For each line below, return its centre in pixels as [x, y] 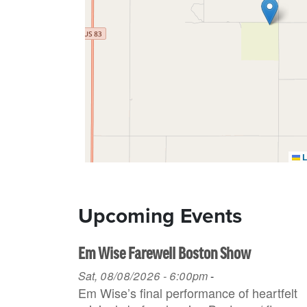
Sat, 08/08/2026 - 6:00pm [143, 275]
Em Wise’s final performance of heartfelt [188, 292]
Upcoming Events [160, 216]
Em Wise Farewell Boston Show [164, 254]
